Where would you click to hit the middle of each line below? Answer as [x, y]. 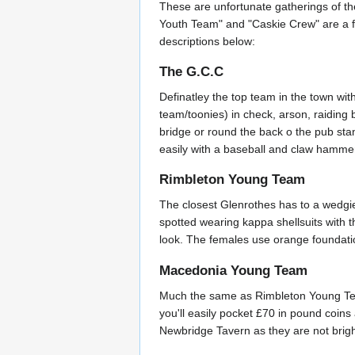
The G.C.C [191, 71]
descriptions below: [207, 41]
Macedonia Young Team [233, 270]
